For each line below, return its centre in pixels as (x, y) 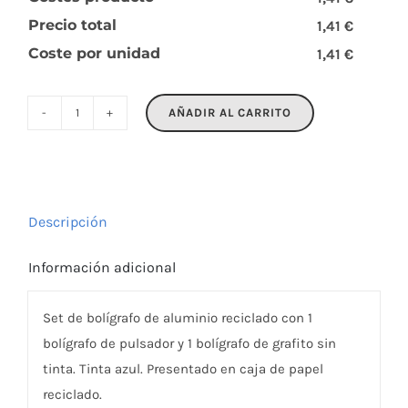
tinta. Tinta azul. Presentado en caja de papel (183, 369)
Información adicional (102, 267)
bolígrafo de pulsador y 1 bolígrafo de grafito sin (189, 344)
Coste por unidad (94, 53)
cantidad (106, 151)
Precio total (72, 25)
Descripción (67, 221)
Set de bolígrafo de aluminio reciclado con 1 (177, 318)
